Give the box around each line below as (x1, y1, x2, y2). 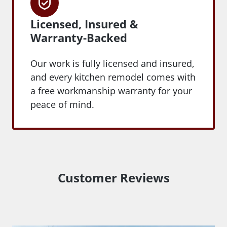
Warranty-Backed (30, 29, 127, 45)
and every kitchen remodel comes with (30, 70, 196, 83)
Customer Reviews (57, 169, 170, 186)
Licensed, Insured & (30, 16, 138, 31)
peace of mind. (30, 98, 94, 110)
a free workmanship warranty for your (30, 84, 192, 97)
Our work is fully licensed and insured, (30, 57, 195, 69)
